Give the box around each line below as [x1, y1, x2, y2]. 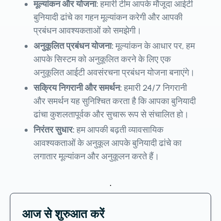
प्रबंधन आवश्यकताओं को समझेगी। [34, 25, 142, 36]
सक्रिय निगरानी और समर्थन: [34, 82, 124, 93]
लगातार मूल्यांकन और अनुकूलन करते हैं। [34, 150, 159, 162]
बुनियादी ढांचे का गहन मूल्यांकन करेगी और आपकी [34, 11, 183, 23]
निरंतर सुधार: [34, 124, 76, 135]
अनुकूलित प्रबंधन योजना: [34, 40, 115, 51]
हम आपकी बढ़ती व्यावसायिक [76, 124, 163, 135]
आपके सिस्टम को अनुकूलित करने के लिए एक [34, 53, 171, 65]
